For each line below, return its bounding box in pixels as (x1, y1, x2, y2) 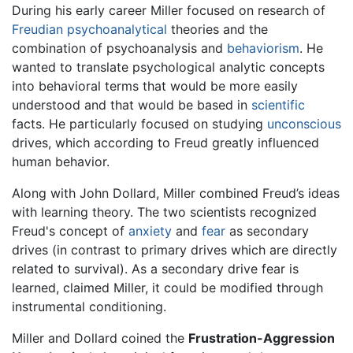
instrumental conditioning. (12, 299, 166, 315)
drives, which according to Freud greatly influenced (12, 135, 319, 151)
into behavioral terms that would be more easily (12, 78, 298, 95)
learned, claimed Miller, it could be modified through (12, 280, 323, 296)
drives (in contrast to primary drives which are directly (12, 242, 337, 258)
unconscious (267, 116, 341, 132)
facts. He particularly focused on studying (12, 116, 267, 132)
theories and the (167, 21, 268, 38)
